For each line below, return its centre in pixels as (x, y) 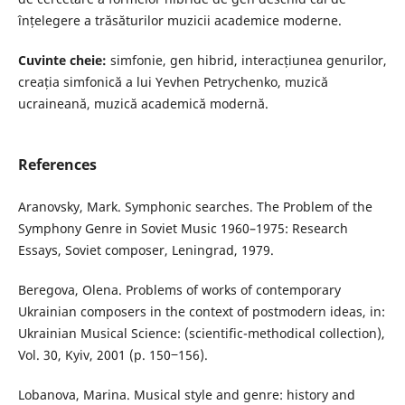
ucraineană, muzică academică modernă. (143, 104)
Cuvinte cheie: (62, 61)
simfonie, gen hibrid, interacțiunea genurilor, (246, 61)
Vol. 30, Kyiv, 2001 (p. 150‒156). (113, 355)
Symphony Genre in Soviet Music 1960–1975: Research (183, 229)
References (57, 165)
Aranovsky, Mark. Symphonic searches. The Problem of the (195, 207)
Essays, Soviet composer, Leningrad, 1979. (146, 250)
